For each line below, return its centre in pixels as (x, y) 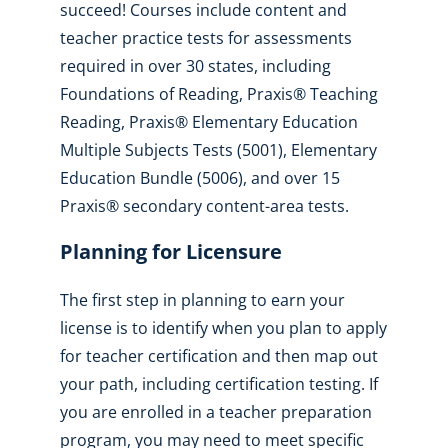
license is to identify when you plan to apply (223, 327)
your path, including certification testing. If (218, 383)
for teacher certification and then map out (218, 355)
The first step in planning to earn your (202, 299)
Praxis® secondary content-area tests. (204, 205)
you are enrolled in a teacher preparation (215, 411)
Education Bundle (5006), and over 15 (199, 177)
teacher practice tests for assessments (205, 37)
